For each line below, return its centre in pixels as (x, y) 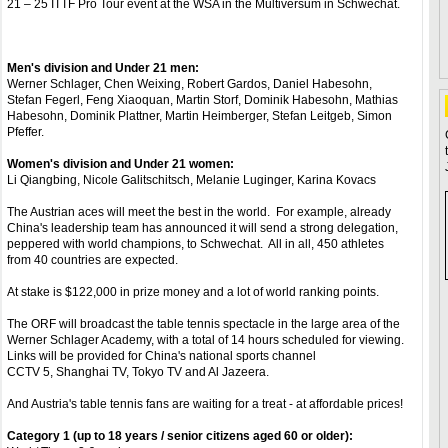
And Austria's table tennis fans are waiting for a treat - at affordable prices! (205, 404)
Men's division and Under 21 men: (103, 68)
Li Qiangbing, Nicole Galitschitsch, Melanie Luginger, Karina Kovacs (191, 180)
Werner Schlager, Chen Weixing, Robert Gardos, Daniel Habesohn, (189, 84)
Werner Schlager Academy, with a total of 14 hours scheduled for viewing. (207, 340)
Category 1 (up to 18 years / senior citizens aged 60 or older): (180, 436)
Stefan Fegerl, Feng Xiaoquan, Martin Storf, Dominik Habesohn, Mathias (202, 100)
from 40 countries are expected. (92, 260)
